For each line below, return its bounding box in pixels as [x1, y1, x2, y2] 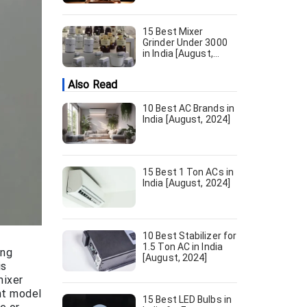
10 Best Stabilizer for [143, 230, 237, 241]
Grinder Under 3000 [143, 37, 228, 48]
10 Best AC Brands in [143, 103, 234, 114]
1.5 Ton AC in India [143, 241, 223, 252]
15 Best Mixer [143, 26, 204, 37]
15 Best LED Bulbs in [143, 294, 232, 305]
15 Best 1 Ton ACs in [143, 167, 234, 177]
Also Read [68, 78, 117, 91]
